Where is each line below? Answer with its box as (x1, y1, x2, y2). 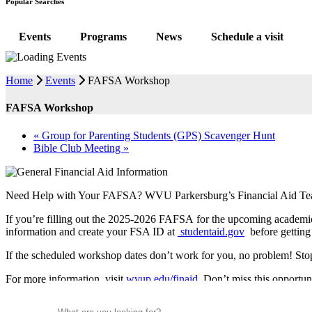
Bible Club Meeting (33, 141, 123, 154)
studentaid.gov (178, 225, 244, 237)
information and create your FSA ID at (6, 225, 178, 237)
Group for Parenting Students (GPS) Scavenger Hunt (39, 129, 275, 141)
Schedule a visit (211, 31, 283, 43)
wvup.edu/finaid (126, 272, 198, 285)
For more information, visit (6, 272, 126, 285)
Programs (80, 31, 127, 43)
